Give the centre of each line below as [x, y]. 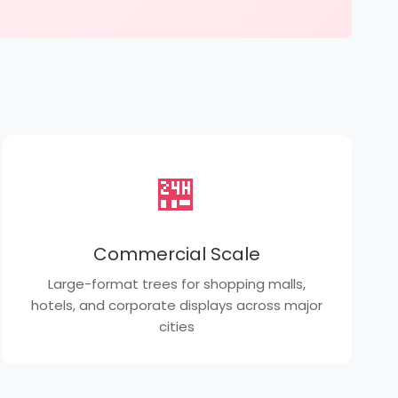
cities [177, 326]
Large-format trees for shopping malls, [177, 284]
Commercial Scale [177, 254]
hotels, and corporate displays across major [177, 305]
